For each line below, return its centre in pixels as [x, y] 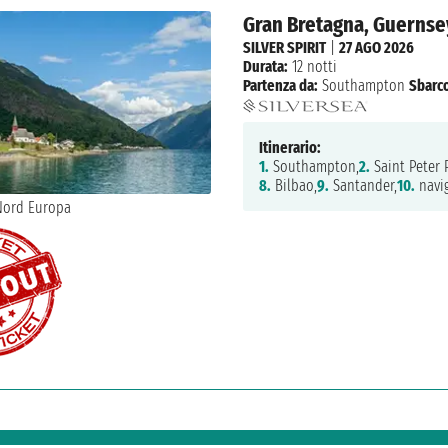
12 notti [312, 67]
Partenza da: [280, 86]
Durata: [265, 67]
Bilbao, [293, 186]
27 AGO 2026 [376, 48]
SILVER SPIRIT [284, 48]
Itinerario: [289, 148]
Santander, [362, 186]
